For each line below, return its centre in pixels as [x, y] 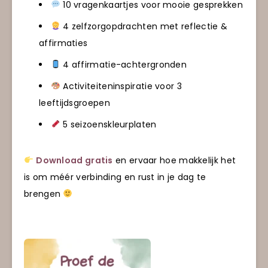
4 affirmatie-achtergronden [124, 64]
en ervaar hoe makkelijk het [174, 160]
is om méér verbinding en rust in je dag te [115, 177]
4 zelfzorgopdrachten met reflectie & [144, 26]
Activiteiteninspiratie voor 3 [121, 86]
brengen [44, 194]
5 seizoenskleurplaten [108, 124]
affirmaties [63, 43]
